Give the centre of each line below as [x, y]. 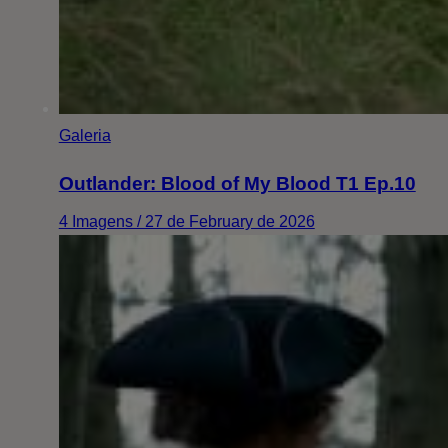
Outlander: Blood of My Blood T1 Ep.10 [237, 184]
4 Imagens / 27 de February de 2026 [186, 222]
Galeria [84, 136]
